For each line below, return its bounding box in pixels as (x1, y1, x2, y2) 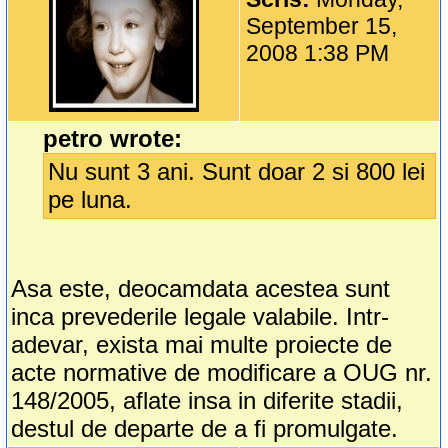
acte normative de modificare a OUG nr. (11, 359, 433, 387)
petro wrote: (43, 125, 183, 153)
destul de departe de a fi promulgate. (11, 415, 399, 443)
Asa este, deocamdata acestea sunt (11, 275, 391, 303)
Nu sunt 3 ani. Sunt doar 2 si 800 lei (48, 158, 426, 186)
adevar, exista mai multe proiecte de (11, 331, 393, 359)
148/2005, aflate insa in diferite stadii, (11, 387, 404, 415)
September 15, (246, 13, 398, 40)
